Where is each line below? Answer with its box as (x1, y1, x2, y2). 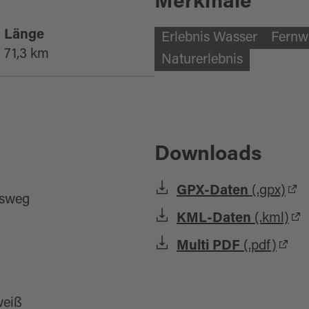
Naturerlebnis (161, 53, 243, 67)
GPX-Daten (177, 184, 248, 198)
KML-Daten (177, 212, 251, 226)
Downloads (154, 145, 261, 166)
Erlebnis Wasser (161, 31, 257, 45)
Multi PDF (177, 239, 240, 253)
